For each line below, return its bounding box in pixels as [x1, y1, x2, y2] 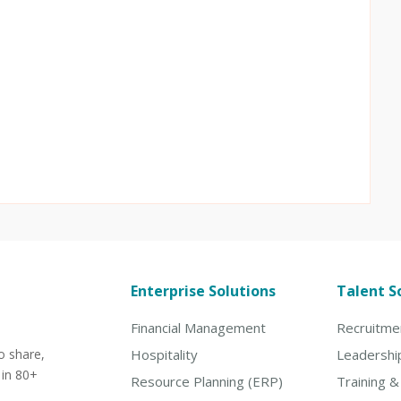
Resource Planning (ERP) [131, 372, 284, 391]
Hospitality [131, 346, 199, 364]
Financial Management [131, 319, 267, 337]
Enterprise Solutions [131, 281, 277, 302]
